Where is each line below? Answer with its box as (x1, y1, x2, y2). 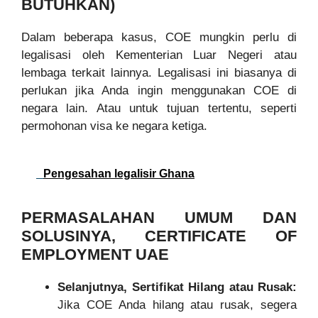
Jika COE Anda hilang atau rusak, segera (57, 298, 297, 312)
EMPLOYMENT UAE (21, 246, 169, 264)
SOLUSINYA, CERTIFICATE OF (21, 227, 297, 246)
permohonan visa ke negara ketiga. (21, 119, 207, 133)
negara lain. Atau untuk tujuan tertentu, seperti (21, 101, 297, 115)
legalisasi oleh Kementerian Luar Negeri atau (21, 48, 297, 62)
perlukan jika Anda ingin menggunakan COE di (21, 83, 297, 97)
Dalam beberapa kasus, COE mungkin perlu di (21, 30, 297, 44)
